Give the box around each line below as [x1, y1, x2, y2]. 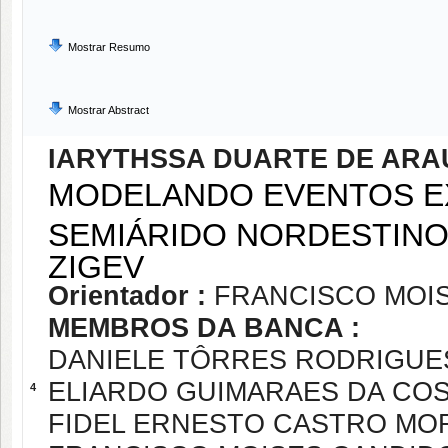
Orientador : [48, 281, 214, 311]
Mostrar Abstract [68, 104, 149, 116]
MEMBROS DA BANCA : [48, 313, 360, 343]
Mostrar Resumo [68, 41, 150, 53]
